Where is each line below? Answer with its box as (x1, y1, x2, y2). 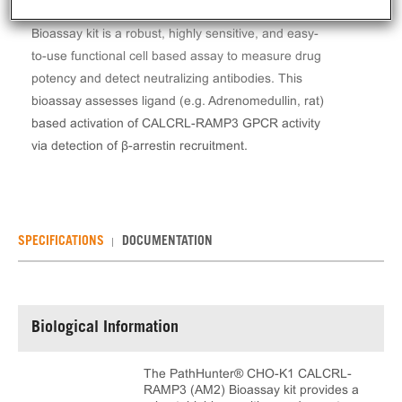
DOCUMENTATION (122, 236, 213, 249)
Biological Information (31, 320, 179, 336)
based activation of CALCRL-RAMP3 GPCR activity (31, 116, 320, 130)
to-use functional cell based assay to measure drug (31, 48, 321, 63)
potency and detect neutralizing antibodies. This (31, 71, 302, 85)
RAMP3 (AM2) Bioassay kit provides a (144, 382, 359, 397)
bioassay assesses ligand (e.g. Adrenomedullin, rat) (31, 93, 324, 108)
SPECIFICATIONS (18, 236, 104, 249)
